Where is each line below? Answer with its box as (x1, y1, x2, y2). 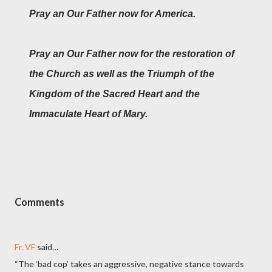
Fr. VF (15, 242, 35, 253)
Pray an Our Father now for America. (29, 8, 195, 19)
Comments (15, 195, 64, 208)
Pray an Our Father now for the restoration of (29, 48, 234, 59)
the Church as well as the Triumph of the (29, 68, 214, 79)
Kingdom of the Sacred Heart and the (29, 88, 200, 99)
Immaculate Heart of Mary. (29, 108, 148, 119)
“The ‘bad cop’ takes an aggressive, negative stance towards (15, 259, 244, 270)
